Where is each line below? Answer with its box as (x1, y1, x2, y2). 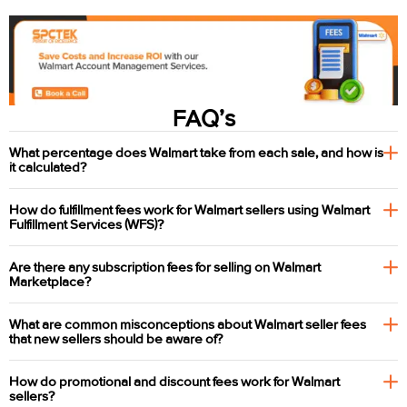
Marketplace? (9, 273, 91, 291)
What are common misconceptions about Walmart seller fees (9, 316, 366, 333)
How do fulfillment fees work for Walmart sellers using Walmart (9, 202, 370, 219)
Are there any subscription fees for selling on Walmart (9, 259, 321, 276)
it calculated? (9, 159, 86, 176)
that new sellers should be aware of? (9, 331, 223, 348)
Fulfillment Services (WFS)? (9, 216, 164, 233)
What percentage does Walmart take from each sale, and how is (9, 144, 383, 162)
